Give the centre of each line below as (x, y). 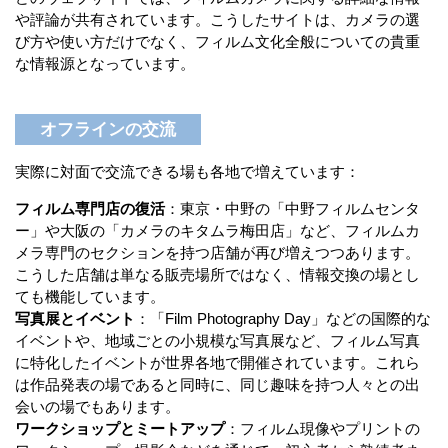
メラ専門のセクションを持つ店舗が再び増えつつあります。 (217, 253)
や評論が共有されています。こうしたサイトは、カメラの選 (217, 19)
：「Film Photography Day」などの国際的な (283, 319)
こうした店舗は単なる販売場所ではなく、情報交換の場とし (217, 275)
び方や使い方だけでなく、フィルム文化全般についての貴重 (217, 41)
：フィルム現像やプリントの (322, 429)
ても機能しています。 (90, 297)
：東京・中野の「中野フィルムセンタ (292, 209)
